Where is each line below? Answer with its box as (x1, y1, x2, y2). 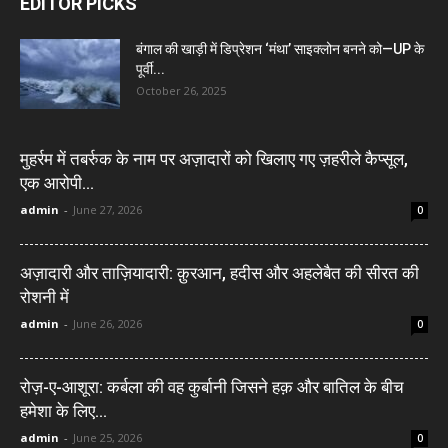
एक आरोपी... (20, 173, 94, 194)
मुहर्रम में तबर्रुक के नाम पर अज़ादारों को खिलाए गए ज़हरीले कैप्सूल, (20, 149, 408, 170)
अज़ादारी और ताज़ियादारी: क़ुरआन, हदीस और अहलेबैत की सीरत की (20, 263, 419, 284)
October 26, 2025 (136, 83, 226, 99)
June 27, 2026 (73, 202, 142, 218)
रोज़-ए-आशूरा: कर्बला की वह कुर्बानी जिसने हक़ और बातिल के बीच (20, 377, 404, 398)
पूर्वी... (136, 61, 165, 78)
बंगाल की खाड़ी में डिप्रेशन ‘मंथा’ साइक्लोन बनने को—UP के (136, 41, 424, 58)
